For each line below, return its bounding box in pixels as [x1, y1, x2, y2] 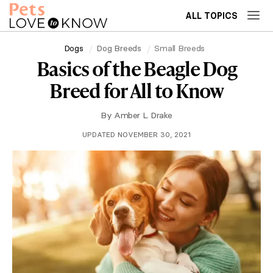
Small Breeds [154, 42, 205, 54]
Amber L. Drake [114, 110, 172, 121]
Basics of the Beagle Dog [36, 55, 237, 82]
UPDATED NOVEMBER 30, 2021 [82, 130, 191, 139]
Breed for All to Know [49, 77, 224, 104]
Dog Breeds [96, 42, 141, 54]
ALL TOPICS [185, 10, 238, 21]
